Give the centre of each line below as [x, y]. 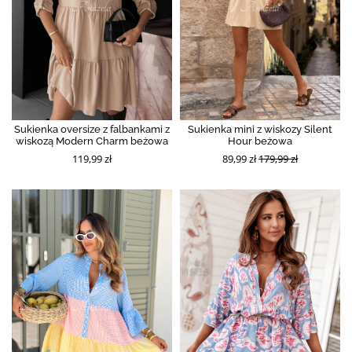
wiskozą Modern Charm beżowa [92, 141]
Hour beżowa [260, 141]
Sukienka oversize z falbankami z [92, 129]
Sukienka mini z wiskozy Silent [260, 129]
